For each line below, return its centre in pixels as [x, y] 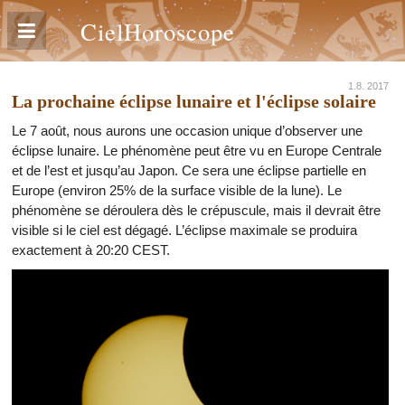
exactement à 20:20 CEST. [91, 250]
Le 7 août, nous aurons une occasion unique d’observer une [187, 131]
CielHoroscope [158, 31]
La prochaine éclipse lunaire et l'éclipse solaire [194, 101]
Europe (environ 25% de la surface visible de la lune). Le [177, 190]
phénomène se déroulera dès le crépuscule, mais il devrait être [196, 210]
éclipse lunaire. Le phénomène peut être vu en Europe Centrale [197, 151]
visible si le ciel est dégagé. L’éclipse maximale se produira [184, 230]
